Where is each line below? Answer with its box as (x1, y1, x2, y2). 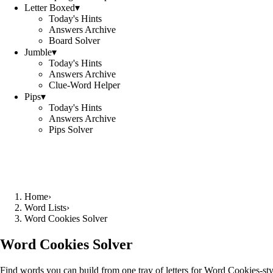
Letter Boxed (24, 2, 75, 13)
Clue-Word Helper (49, 80, 120, 90)
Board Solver (49, 35, 100, 46)
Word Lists (24, 202, 66, 213)
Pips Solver (49, 124, 93, 135)
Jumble (24, 47, 52, 57)
